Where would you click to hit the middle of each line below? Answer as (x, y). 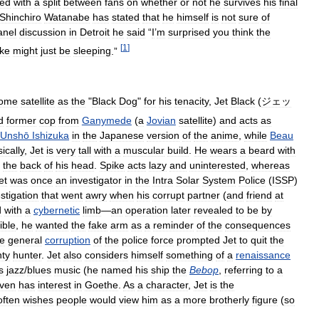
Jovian (161, 120)
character (167, 284)
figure (265, 299)
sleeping (92, 51)
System (219, 180)
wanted (52, 225)
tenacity (192, 101)
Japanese (122, 135)
